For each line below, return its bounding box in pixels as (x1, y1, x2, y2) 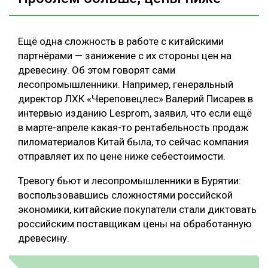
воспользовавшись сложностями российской (18, 188, 233, 201)
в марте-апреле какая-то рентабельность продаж (18, 121, 248, 133)
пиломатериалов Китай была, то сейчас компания (18, 135, 249, 148)
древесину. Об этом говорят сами (18, 63, 175, 76)
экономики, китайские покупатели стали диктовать (18, 203, 257, 215)
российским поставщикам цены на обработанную (18, 217, 252, 230)
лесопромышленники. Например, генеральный (18, 78, 233, 90)
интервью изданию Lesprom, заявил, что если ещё (18, 106, 252, 119)
